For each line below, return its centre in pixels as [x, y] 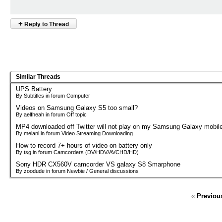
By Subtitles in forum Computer [53, 96]
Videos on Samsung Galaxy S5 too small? [77, 108]
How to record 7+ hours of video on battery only [84, 145]
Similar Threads [38, 77]
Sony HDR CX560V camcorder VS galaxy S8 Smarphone [98, 164]
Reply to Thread [46, 24]
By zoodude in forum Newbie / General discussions [77, 171]
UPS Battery [34, 89]
